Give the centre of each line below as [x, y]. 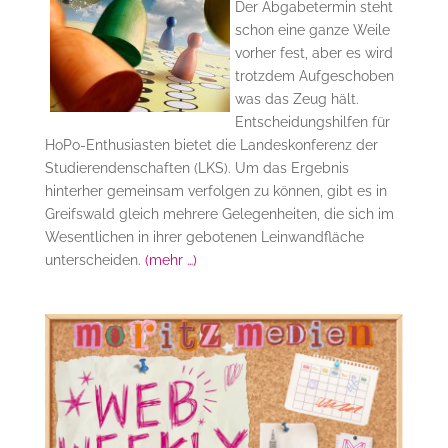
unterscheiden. [94, 259]
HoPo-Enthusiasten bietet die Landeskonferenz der [211, 144]
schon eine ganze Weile [312, 29]
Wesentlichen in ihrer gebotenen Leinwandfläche [204, 236]
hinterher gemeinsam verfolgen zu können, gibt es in [215, 190]
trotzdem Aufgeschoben [314, 75]
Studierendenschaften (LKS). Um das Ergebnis [196, 167]
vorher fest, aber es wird [313, 52]
